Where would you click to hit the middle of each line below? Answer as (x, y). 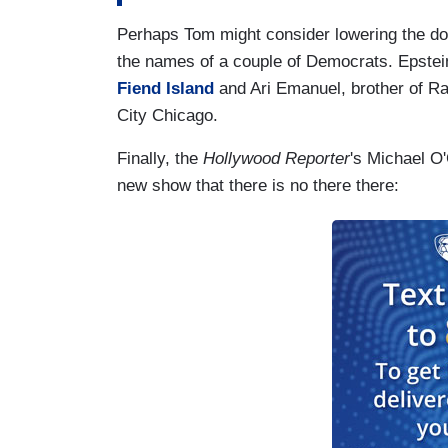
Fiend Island (165, 89)
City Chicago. (167, 116)
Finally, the (160, 159)
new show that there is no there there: (258, 186)
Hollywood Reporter (276, 159)
